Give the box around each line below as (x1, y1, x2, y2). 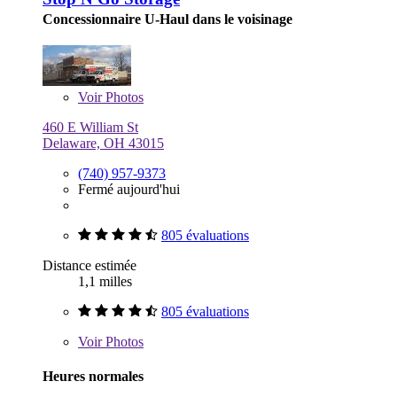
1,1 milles (78, 274, 132, 290)
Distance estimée (43, 258, 136, 274)
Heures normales (43, 369, 144, 385)
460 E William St (43, 120, 138, 136)
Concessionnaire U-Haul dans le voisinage (43, 12, 292, 27)
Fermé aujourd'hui (78, 182, 180, 198)
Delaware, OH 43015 (43, 136, 164, 152)
